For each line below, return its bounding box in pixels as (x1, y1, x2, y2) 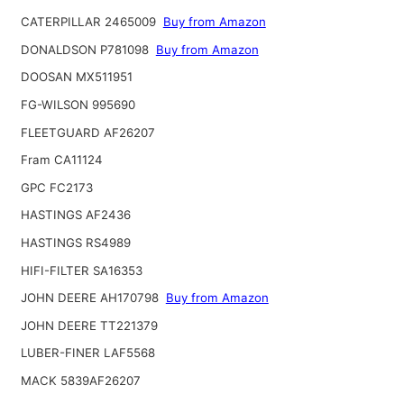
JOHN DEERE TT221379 (20, 317, 158, 333)
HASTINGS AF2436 (20, 207, 131, 223)
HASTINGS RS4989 (20, 234, 131, 250)
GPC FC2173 (20, 179, 93, 195)
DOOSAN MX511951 (20, 69, 133, 85)
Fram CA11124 (20, 152, 103, 168)
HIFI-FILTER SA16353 (20, 262, 142, 278)
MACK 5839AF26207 (20, 372, 141, 388)
